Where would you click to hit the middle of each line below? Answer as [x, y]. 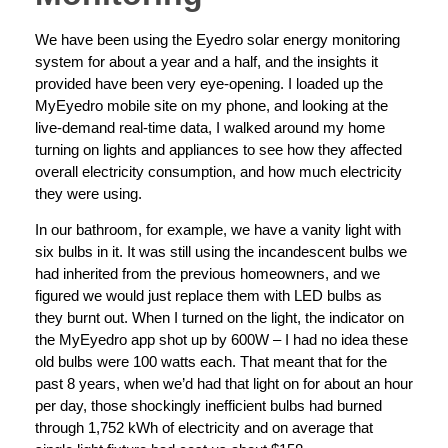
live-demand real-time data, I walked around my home [210, 127]
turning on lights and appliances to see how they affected [218, 149]
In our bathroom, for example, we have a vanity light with [218, 229]
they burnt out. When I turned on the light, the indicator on [219, 317]
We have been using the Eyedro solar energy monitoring [217, 39]
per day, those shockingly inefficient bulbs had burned [208, 405]
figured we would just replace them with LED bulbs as [208, 295]
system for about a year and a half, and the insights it [206, 61]
